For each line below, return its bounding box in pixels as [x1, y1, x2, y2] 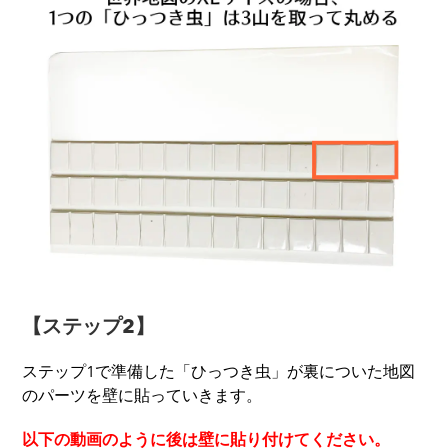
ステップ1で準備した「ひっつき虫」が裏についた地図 [22, 362, 415, 382]
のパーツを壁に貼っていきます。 [22, 386, 262, 406]
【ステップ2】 [22, 313, 155, 338]
